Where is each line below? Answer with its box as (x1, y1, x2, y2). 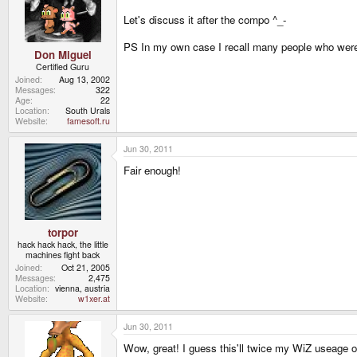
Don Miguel (33, 46, 92, 62)
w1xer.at (78, 292, 110, 304)
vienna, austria (55, 281, 110, 294)
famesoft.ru (67, 114, 110, 127)
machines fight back (25, 248, 100, 261)
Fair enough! (124, 162, 181, 178)
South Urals (65, 104, 110, 116)
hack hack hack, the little (17, 237, 108, 250)
